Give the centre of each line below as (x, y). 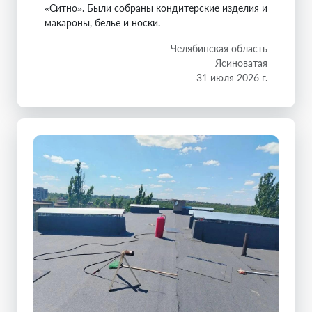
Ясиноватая (241, 63)
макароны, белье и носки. (102, 22)
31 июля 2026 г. (232, 77)
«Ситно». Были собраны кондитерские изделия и (156, 8)
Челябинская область (219, 48)
